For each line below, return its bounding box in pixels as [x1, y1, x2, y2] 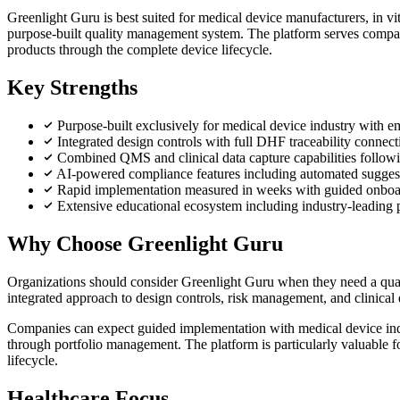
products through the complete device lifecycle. [7, 42, 272, 58]
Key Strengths [7, 75, 137, 99]
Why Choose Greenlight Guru [7, 231, 283, 255]
